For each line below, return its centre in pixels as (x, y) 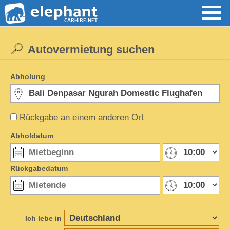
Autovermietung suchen (91, 50)
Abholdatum (32, 136)
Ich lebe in (43, 218)
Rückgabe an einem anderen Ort (82, 117)
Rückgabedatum (39, 168)
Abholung (28, 76)
